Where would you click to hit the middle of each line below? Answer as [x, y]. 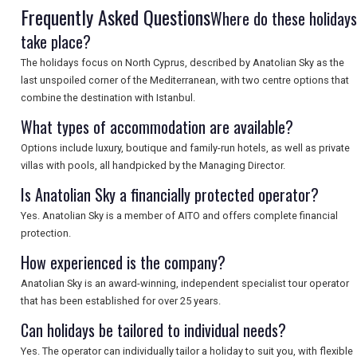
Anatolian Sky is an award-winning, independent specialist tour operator [185, 284]
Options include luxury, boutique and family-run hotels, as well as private [185, 148]
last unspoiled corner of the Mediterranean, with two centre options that [185, 80]
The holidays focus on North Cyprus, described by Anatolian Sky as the [182, 63]
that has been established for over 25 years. [121, 301]
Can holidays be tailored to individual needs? [153, 330]
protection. [46, 233]
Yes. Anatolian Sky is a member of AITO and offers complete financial [179, 216]
